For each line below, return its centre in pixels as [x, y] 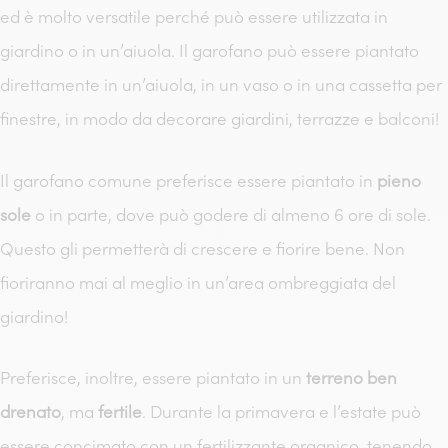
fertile [120, 411]
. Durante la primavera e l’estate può [281, 411]
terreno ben [351, 377]
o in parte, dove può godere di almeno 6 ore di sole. [231, 214]
